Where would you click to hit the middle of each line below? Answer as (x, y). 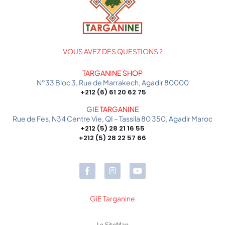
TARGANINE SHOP (113, 73)
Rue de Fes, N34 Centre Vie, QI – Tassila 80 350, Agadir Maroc (113, 118)
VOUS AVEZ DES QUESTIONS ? (113, 51)
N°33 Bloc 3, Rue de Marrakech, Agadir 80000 (113, 82)
